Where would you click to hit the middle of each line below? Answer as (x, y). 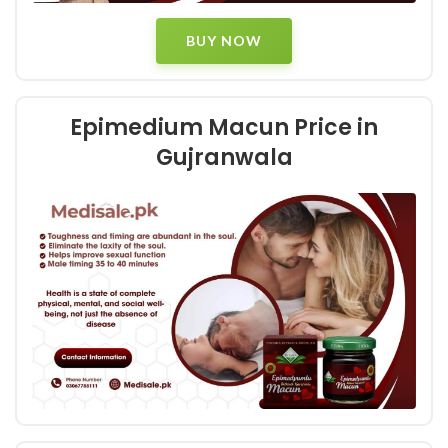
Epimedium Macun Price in (224, 127)
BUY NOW (224, 40)
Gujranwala (224, 157)
